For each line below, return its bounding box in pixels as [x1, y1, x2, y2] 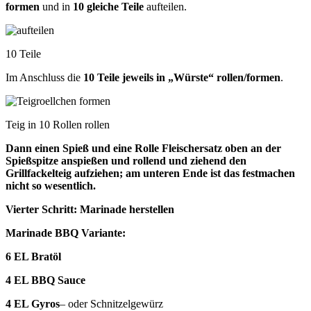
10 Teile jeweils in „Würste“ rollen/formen [83, 71, 280, 83]
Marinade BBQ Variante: [6, 226, 126, 239]
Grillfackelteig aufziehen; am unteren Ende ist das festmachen [6, 167, 295, 179]
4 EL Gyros [6, 297, 60, 310]
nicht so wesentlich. [6, 179, 96, 192]
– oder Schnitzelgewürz [60, 297, 163, 310]
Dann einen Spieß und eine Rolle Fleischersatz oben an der [6, 142, 281, 154]
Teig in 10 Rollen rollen [6, 118, 110, 131]
